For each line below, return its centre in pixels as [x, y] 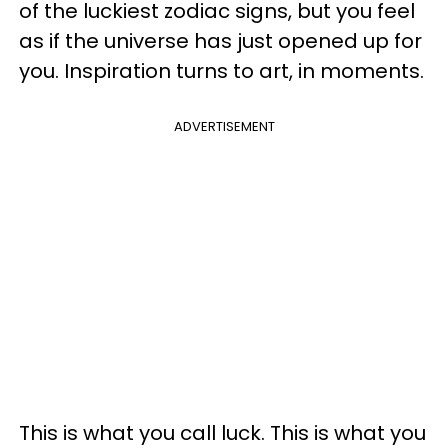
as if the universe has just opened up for [220, 40]
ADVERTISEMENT [224, 126]
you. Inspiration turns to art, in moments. [221, 70]
